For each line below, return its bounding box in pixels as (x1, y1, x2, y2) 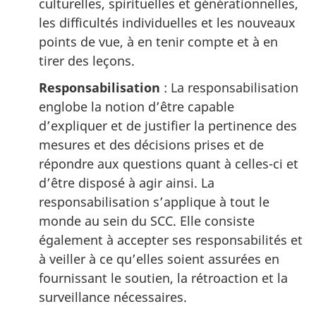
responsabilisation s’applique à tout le (39, 193, 269, 211)
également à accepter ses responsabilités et (39, 231, 303, 249)
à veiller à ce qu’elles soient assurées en (39, 250, 279, 268)
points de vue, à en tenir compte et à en (39, 32, 278, 50)
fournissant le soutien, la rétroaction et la (39, 269, 288, 287)
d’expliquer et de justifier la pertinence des (39, 117, 297, 135)
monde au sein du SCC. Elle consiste (39, 212, 255, 230)
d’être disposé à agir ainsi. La (39, 174, 214, 192)
